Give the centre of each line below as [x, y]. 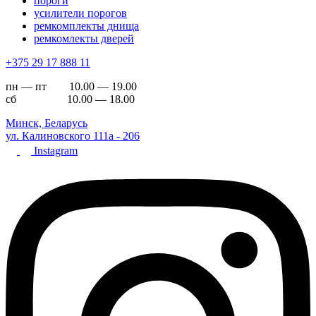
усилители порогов [80, 13]
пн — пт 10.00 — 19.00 [71, 86]
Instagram [56, 150]
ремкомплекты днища [86, 25]
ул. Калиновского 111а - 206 [73, 135]
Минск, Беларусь [47, 123]
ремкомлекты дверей [84, 38]
